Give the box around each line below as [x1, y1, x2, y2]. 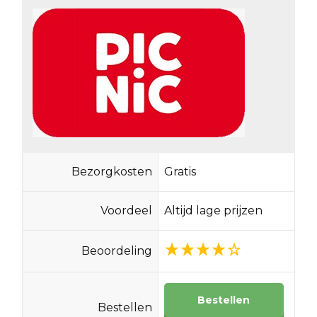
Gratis [163, 164, 196, 178]
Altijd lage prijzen [163, 203, 263, 217]
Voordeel [100, 203, 153, 217]
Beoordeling [81, 243, 153, 258]
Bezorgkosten [71, 164, 153, 178]
